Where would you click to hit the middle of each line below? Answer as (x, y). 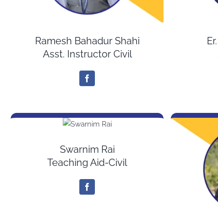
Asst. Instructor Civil (87, 54)
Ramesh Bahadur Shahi (87, 41)
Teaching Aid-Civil (87, 163)
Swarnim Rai (87, 150)
